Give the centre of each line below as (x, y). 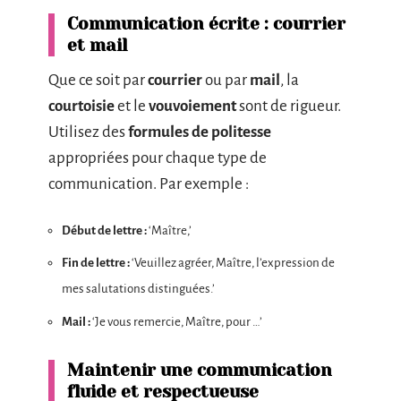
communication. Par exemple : (149, 184)
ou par (226, 80)
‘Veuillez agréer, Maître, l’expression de (232, 263)
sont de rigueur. (289, 106)
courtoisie (81, 106)
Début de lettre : (104, 230)
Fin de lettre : (96, 263)
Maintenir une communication (200, 370)
